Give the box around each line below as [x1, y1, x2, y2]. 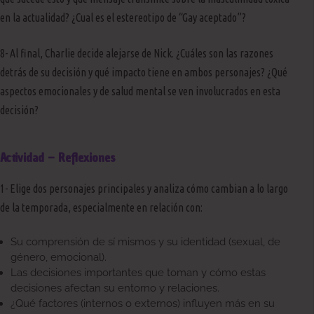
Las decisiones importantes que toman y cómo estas [11, 266, 266, 279]
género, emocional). [11, 250, 107, 264]
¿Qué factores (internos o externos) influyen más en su [11, 296, 275, 310]
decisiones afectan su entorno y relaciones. [11, 281, 219, 294]
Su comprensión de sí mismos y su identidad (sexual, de [11, 235, 280, 248]
